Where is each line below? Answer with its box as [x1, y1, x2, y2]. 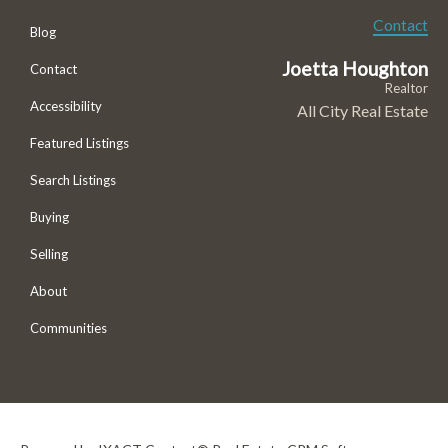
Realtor [384, 79, 428, 96]
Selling [30, 245, 68, 262]
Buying [30, 208, 69, 225]
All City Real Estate [296, 100, 428, 120]
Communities [30, 319, 107, 336]
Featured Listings [30, 134, 129, 151]
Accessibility [30, 97, 102, 114]
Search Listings [30, 171, 116, 188]
